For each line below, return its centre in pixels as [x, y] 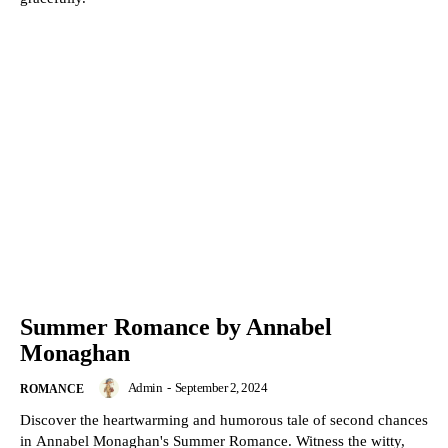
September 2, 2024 [220, 388]
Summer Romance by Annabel [176, 327]
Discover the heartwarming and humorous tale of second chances [224, 420]
